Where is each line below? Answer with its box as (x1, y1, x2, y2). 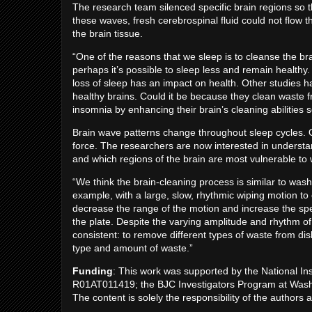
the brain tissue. (72, 28, 143, 39)
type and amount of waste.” (72, 242, 193, 253)
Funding (72, 265, 113, 276)
